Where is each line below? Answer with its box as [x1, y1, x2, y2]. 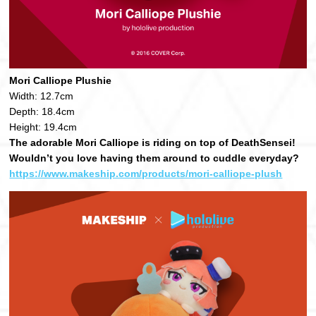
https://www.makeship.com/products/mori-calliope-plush [9, 168, 283, 180]
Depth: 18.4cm [9, 106, 75, 118]
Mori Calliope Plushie [9, 75, 112, 87]
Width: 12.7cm [9, 90, 74, 102]
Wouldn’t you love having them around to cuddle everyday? [9, 152, 300, 164]
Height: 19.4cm [9, 121, 78, 133]
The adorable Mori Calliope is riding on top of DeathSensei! [9, 137, 296, 149]
